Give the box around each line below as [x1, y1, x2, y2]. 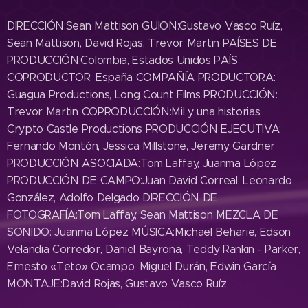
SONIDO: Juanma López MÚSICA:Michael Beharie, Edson [7, 225, 291, 239]
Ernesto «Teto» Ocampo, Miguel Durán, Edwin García [7, 259, 276, 273]
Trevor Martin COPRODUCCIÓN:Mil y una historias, [7, 104, 262, 118]
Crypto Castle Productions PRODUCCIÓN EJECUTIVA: [7, 122, 281, 135]
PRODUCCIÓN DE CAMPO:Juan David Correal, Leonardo [7, 173, 292, 187]
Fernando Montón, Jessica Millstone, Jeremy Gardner [7, 139, 275, 153]
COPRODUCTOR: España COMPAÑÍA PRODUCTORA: [7, 70, 276, 84]
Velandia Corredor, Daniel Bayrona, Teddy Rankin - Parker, [7, 242, 300, 256]
